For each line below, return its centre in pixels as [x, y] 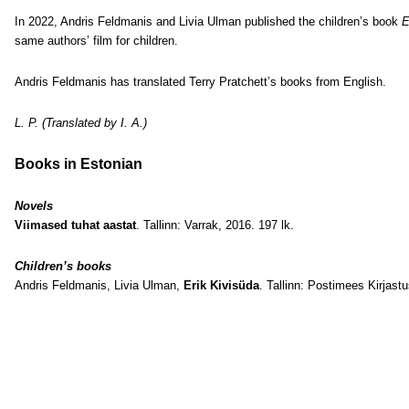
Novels [34, 206]
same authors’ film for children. [96, 41]
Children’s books [63, 266]
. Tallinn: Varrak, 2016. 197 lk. [215, 225]
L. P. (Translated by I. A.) [81, 123]
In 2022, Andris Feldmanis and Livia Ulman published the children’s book [208, 21]
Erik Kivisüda [221, 285]
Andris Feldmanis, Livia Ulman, [99, 285]
